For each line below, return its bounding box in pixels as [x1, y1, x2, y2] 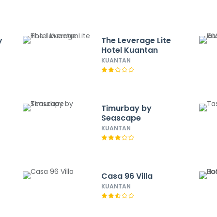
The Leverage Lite [101, 35, 171, 46]
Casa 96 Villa [101, 170, 153, 182]
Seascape [101, 112, 141, 124]
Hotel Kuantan [101, 45, 158, 56]
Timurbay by [101, 103, 152, 114]
